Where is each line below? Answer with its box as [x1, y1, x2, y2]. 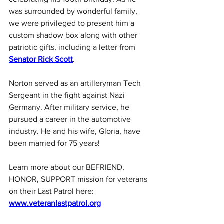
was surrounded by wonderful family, [9, 7, 139, 16]
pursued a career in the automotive [9, 115, 133, 124]
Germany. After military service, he [9, 103, 131, 112]
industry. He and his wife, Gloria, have [9, 127, 142, 136]
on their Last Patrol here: [9, 187, 96, 196]
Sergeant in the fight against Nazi [9, 91, 127, 100]
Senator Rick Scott [9, 55, 73, 64]
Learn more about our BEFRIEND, [9, 163, 126, 172]
